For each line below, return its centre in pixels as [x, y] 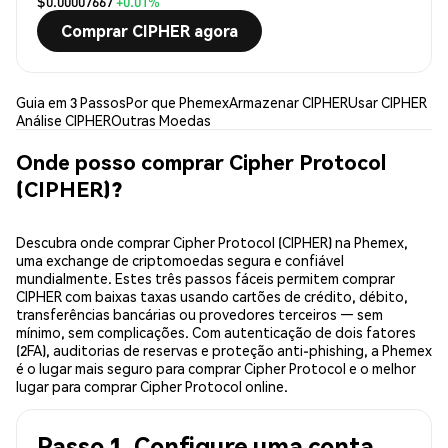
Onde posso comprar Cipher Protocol [201, 161]
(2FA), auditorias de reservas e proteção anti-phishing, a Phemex [224, 350]
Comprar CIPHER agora [149, 31]
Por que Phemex [177, 102]
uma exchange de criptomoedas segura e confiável [180, 260]
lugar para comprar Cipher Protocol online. [152, 386]
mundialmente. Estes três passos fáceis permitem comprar [205, 278]
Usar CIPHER [387, 102]
